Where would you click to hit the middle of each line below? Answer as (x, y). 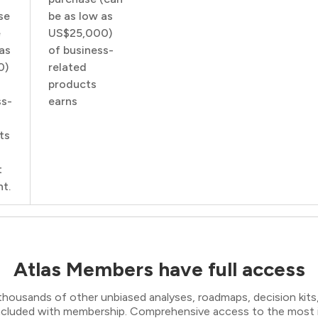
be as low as (81, 16)
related (67, 67)
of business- (81, 50)
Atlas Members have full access (159, 269)
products (72, 84)
